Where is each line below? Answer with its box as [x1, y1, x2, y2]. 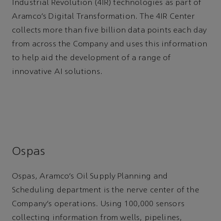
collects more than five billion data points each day [12, 27, 207, 35]
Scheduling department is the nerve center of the [12, 186, 199, 195]
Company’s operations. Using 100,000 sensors [12, 200, 184, 209]
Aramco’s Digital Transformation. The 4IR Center [12, 13, 195, 21]
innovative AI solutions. [12, 68, 103, 76]
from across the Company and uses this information [12, 40, 207, 49]
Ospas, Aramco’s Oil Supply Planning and [12, 173, 168, 181]
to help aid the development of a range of [12, 54, 171, 63]
